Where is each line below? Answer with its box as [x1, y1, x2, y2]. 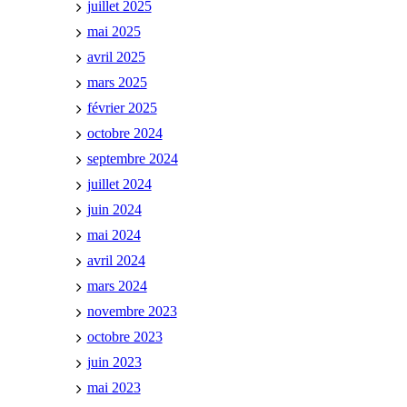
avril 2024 [86, 252, 145, 268]
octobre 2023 [86, 328, 163, 344]
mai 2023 [86, 379, 141, 395]
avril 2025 [86, 48, 145, 65]
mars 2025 [86, 74, 147, 90]
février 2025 [86, 99, 157, 115]
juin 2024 [86, 201, 142, 217]
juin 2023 [86, 353, 142, 370]
